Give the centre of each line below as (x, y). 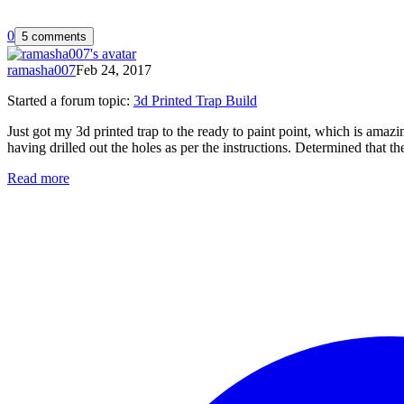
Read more (38, 178)
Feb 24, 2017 (114, 69)
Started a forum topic (67, 100)
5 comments (54, 36)
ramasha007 (41, 69)
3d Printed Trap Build (195, 100)
